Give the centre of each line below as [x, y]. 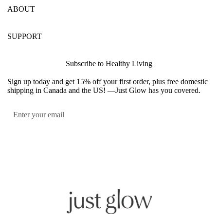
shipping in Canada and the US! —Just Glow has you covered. [104, 90]
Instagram [123, 164]
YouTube [140, 164]
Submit [203, 113]
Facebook [104, 164]
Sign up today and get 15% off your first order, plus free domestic [108, 81]
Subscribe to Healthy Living [109, 63]
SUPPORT [25, 36]
